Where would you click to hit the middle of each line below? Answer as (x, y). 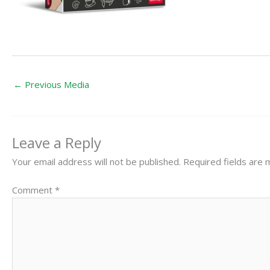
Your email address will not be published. (96, 161)
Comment (33, 190)
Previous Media (56, 84)
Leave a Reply (57, 142)
